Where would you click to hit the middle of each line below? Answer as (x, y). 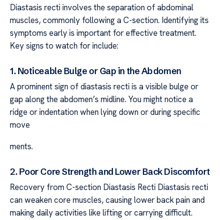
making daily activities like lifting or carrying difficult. (101, 212)
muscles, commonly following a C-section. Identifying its (109, 20)
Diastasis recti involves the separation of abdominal (102, 8)
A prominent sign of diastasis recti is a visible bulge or (104, 86)
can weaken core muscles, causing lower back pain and (107, 200)
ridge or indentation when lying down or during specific (105, 112)
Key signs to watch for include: (64, 46)
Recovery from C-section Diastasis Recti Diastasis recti (109, 187)
